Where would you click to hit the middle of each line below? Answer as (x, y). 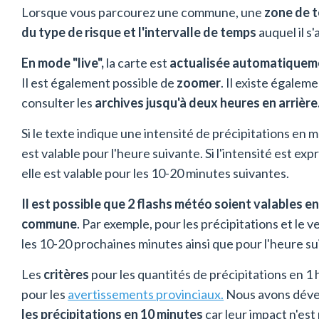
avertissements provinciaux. (146, 294)
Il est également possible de (99, 83)
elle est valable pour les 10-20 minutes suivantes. (156, 173)
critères (67, 274)
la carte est (137, 63)
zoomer (199, 83)
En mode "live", (63, 63)
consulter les (58, 103)
